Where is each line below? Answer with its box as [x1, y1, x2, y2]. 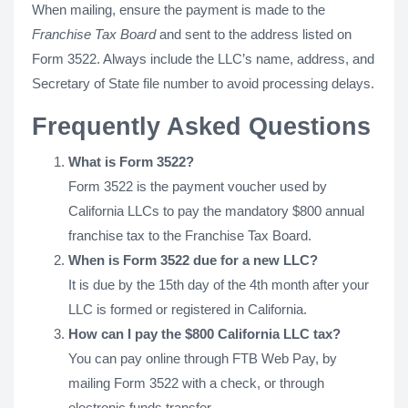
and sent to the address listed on [156, 26, 352, 42]
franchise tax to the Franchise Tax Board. [68, 228, 311, 243]
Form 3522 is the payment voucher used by [68, 178, 327, 194]
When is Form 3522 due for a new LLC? [68, 252, 318, 268]
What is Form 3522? [68, 154, 194, 169]
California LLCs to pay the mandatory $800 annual [68, 203, 364, 219]
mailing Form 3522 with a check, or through [68, 375, 324, 391]
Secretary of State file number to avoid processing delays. [32, 76, 374, 91]
